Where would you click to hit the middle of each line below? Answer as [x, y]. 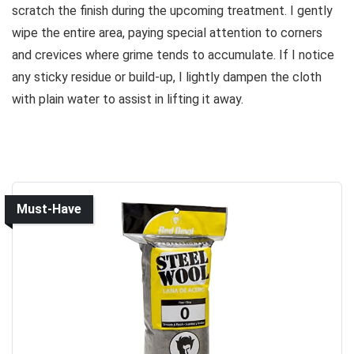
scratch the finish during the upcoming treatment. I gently [172, 10]
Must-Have [49, 209]
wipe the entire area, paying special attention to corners [167, 32]
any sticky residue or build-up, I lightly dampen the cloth [167, 77]
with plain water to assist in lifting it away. [128, 99]
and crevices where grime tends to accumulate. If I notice [173, 55]
